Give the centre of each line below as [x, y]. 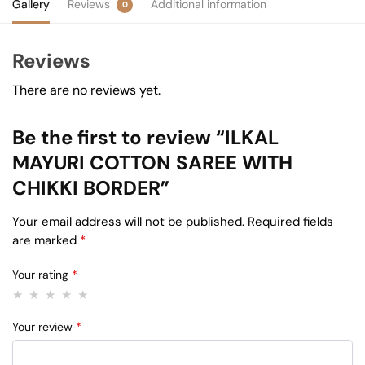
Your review [44, 327]
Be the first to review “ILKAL [145, 138]
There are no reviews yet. [86, 90]
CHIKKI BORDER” [91, 188]
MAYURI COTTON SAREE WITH [152, 163]
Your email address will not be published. [128, 222]
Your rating [42, 275]
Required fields [290, 222]
